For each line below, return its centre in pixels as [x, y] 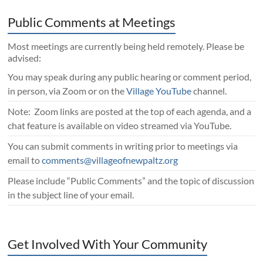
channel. [209, 90]
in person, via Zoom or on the [67, 90]
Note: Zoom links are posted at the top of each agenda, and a [130, 111]
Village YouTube [159, 90]
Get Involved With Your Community [108, 244]
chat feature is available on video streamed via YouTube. [120, 125]
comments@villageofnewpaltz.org [110, 160]
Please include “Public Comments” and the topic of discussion [131, 180]
